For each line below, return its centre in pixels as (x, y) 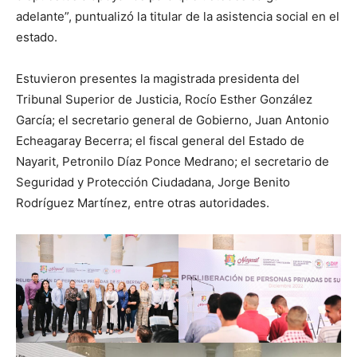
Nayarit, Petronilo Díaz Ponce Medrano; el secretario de (173, 161)
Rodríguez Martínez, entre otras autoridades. (143, 203)
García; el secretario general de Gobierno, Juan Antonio (173, 120)
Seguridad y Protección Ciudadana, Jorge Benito (153, 182)
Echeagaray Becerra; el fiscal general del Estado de (160, 141)
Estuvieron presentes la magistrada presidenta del (158, 78)
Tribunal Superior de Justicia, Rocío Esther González (164, 99)
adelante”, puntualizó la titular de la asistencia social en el (178, 16)
